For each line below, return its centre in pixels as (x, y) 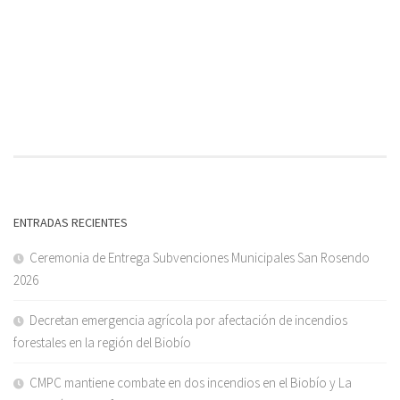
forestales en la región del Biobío (102, 342)
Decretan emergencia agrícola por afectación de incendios (188, 320)
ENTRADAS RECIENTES (71, 222)
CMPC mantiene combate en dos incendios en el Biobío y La (191, 382)
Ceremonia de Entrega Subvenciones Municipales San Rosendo (200, 257)
